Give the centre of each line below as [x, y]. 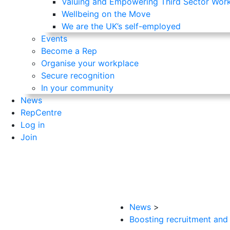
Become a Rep [69, 51]
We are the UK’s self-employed [121, 26]
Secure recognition [78, 75]
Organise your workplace [90, 63]
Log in [33, 125]
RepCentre [41, 112]
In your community [77, 88]
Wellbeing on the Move [106, 14]
